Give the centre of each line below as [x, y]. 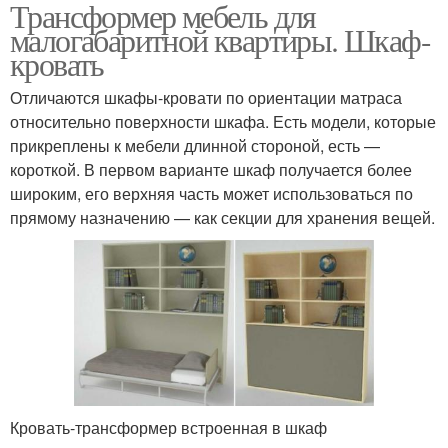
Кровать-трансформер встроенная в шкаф [168, 428]
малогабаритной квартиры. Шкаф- [220, 39]
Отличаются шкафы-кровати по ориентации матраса [206, 97]
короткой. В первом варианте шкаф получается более [211, 169]
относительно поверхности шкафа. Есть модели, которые [223, 121]
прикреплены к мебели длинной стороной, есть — [195, 145]
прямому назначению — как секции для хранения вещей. [222, 217]
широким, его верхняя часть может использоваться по [211, 193]
